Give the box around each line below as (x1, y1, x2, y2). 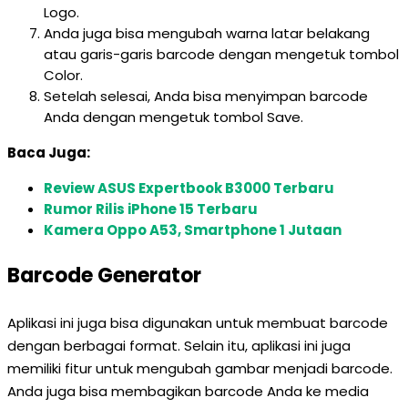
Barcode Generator (7, 261, 201, 290)
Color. (44, 66, 83, 85)
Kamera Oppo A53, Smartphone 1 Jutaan (44, 220, 342, 240)
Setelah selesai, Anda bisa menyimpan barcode (44, 87, 368, 106)
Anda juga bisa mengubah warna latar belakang (44, 24, 370, 43)
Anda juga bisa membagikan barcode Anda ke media (7, 382, 369, 401)
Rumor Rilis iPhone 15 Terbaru (44, 199, 258, 219)
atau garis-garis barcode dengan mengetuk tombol (44, 45, 399, 64)
